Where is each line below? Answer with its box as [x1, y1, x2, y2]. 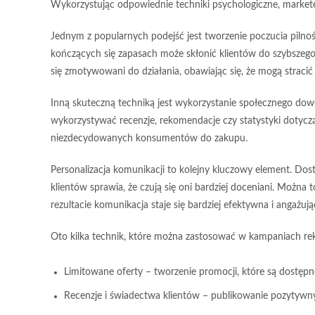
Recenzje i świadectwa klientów [64, 291, 200, 302]
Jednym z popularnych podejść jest [51, 32, 205, 42]
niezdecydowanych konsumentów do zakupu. [51, 134, 247, 144]
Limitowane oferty [64, 267, 143, 278]
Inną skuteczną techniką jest [51, 98, 175, 109]
